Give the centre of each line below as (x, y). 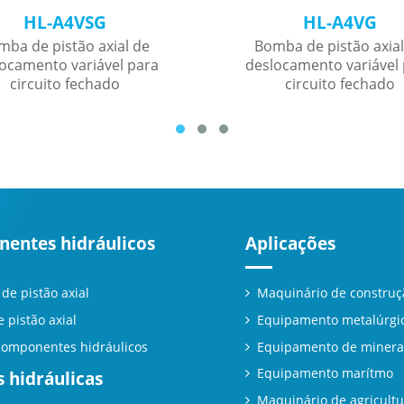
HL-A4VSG (64, 22)
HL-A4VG (340, 22)
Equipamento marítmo (325, 373)
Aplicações (290, 243)
